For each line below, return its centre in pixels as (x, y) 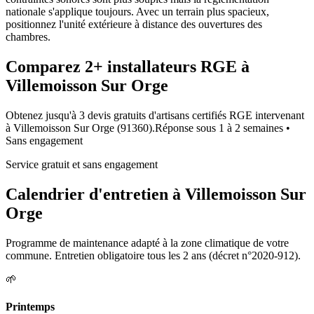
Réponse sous (187, 128)
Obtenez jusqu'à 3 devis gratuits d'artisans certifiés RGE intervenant (155, 115)
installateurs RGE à (176, 66)
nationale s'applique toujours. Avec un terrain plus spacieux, (137, 11)
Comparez (45, 66)
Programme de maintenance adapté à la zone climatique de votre (147, 243)
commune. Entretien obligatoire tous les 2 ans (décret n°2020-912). (153, 255)
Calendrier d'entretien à (95, 194)
